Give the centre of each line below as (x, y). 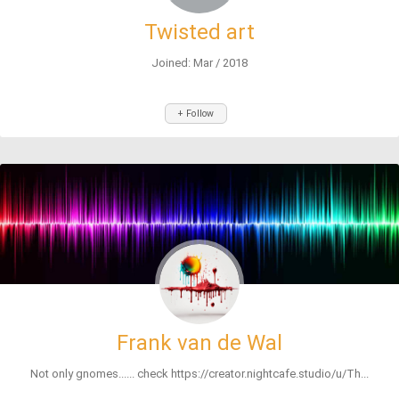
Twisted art (199, 32)
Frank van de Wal (199, 343)
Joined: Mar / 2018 (199, 63)
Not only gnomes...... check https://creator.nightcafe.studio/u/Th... (199, 374)
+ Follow (196, 114)
